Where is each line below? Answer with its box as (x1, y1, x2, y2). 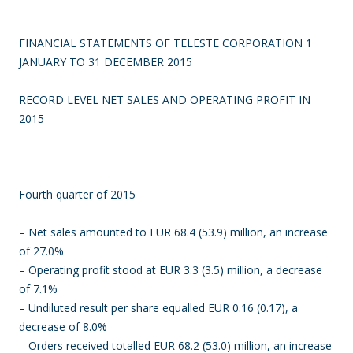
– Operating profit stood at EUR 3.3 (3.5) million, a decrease (19, 262, 322, 277)
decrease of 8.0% (19, 319, 107, 334)
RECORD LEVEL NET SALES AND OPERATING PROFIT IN (19, 92, 310, 107)
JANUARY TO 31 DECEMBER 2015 (19, 54, 192, 69)
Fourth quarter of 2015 (19, 187, 136, 202)
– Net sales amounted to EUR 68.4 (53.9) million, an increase (19, 225, 328, 240)
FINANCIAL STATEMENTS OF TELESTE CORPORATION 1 (19, 35, 312, 50)
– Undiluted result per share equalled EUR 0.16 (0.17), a (19, 300, 298, 315)
